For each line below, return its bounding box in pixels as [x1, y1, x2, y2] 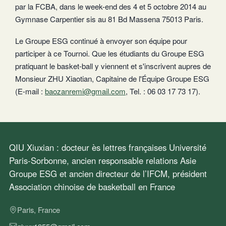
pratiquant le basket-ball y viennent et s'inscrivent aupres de [15, 61, 211, 72]
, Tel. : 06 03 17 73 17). [126, 86, 200, 97]
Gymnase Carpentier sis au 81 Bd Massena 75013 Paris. [15, 14, 203, 25]
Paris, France [17, 204, 60, 215]
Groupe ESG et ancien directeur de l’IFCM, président [9, 167, 207, 180]
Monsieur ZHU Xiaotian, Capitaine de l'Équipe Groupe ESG [15, 73, 209, 84]
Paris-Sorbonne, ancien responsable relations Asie [9, 154, 196, 167]
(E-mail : [15, 86, 45, 97]
